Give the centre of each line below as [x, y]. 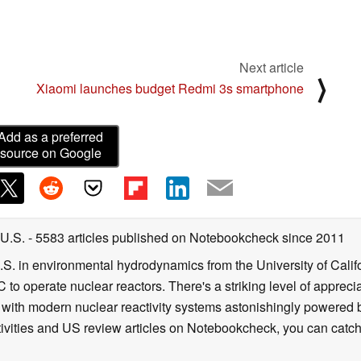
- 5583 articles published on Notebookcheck [154, 237]
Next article [272, 67]
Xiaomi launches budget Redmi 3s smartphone [170, 88]
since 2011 [312, 237]
